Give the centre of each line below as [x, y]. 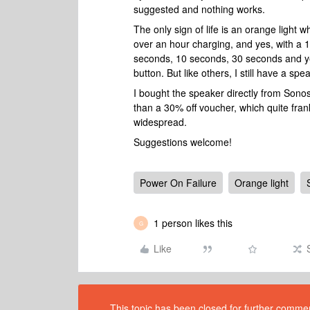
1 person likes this [193, 223]
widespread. [162, 122]
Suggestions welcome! [184, 142]
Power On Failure [178, 183]
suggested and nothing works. [201, 9]
